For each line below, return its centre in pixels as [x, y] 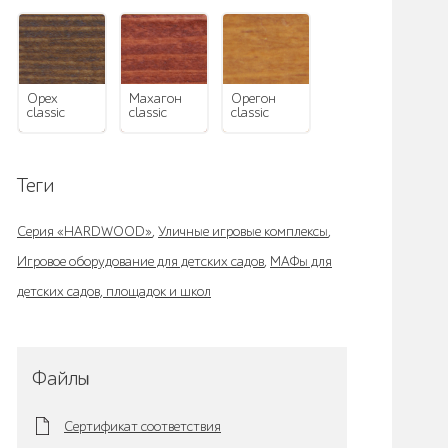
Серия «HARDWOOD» [84, 231]
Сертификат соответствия [142, 426]
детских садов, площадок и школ [114, 291]
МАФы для [301, 261]
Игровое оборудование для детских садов [140, 261]
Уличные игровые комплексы [243, 231]
